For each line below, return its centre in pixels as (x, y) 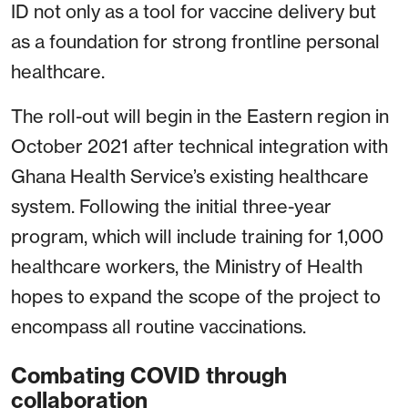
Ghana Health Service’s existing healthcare (190, 177)
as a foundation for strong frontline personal (195, 42)
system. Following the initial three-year (171, 207)
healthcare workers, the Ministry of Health (187, 267)
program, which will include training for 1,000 (197, 237)
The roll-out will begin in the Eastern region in (200, 117)
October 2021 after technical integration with (199, 147)
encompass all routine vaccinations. (158, 327)
